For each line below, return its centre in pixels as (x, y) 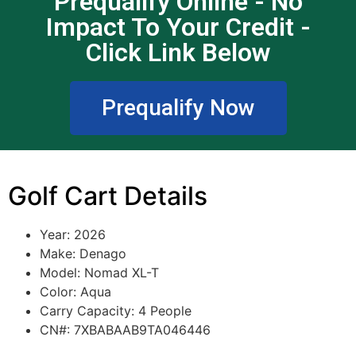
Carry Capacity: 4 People (116, 310)
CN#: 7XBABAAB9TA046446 (125, 329)
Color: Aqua (75, 291)
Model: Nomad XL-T (99, 272)
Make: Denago (83, 253)
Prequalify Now (178, 108)
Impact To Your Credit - (178, 27)
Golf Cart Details (108, 195)
